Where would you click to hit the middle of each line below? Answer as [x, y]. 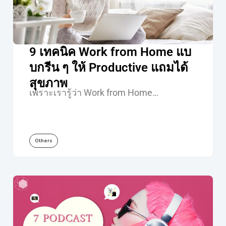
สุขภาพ [48, 83]
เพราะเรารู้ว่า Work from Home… [94, 93]
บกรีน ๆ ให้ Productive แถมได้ [108, 68]
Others [43, 141]
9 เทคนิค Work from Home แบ [110, 52]
